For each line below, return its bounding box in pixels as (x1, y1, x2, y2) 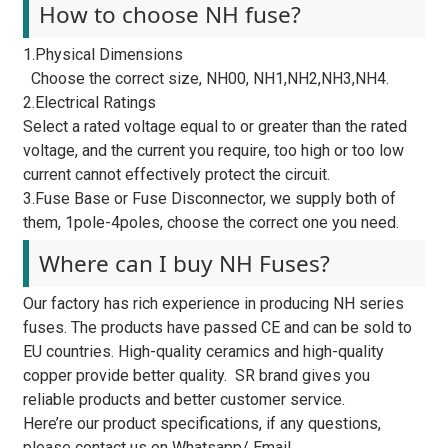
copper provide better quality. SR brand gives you (22, 365, 370, 385)
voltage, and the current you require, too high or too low (22, 140, 404, 160)
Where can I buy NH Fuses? (38, 247, 330, 279)
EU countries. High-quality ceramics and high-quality (22, 341, 384, 361)
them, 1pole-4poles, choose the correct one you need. (22, 212, 399, 232)
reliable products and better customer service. (22, 389, 345, 409)
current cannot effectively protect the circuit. (22, 164, 330, 184)
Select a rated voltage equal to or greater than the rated (22, 116, 407, 136)
